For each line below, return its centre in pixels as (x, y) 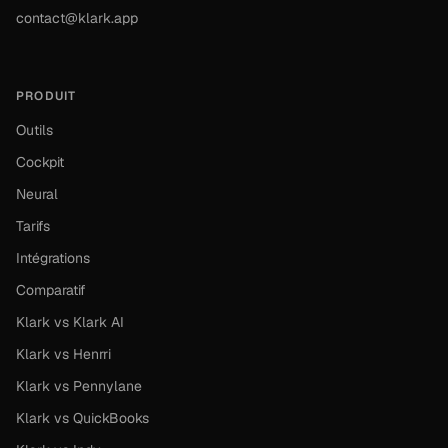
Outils (34, 130)
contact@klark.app (77, 18)
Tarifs (33, 226)
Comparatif (51, 290)
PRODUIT (46, 96)
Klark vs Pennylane (79, 386)
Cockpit (40, 162)
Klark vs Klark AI (70, 322)
